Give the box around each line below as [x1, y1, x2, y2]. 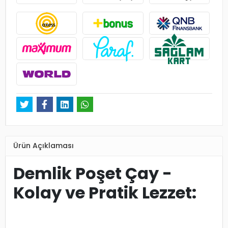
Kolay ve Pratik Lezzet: [13, 181, 196, 204]
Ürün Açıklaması [13, 140, 74, 151]
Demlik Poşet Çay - [13, 161, 172, 185]
